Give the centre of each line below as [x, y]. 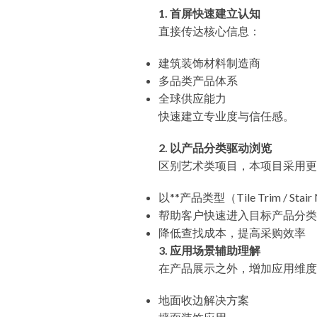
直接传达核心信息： [209, 31]
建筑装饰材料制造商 [209, 63]
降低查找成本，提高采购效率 [232, 232]
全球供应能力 [192, 98]
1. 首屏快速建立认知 [209, 13]
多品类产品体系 [198, 80]
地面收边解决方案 [204, 300]
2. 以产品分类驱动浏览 [215, 148]
